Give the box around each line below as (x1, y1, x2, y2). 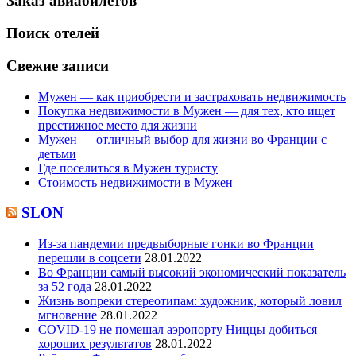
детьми (38, 146, 76, 161)
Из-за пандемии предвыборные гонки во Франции (38, 237, 314, 251)
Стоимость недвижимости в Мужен (38, 175, 233, 189)
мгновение (38, 308, 97, 323)
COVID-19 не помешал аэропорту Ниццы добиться (38, 323, 317, 337)
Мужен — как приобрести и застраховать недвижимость (38, 89, 346, 103)
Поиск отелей (6, 25, 99, 42)
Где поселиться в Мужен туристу (38, 161, 218, 175)
